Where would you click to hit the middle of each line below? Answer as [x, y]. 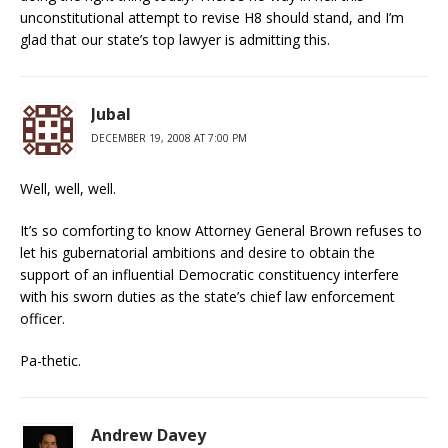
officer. [42, 318]
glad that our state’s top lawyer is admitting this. [175, 39]
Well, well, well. [68, 188]
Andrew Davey [148, 435]
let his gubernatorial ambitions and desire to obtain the [197, 252]
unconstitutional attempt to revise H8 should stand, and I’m [212, 17]
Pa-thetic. [50, 360]
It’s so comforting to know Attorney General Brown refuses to [221, 230]
